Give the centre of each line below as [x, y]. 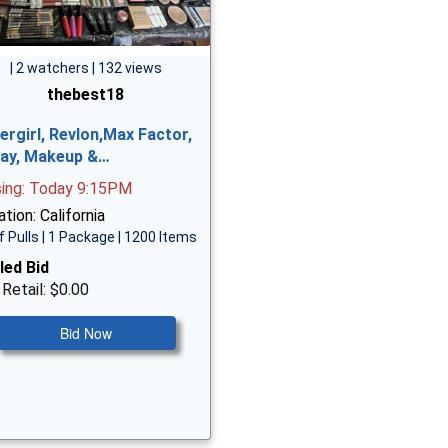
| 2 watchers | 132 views [85, 68]
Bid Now [85, 333]
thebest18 [86, 94]
